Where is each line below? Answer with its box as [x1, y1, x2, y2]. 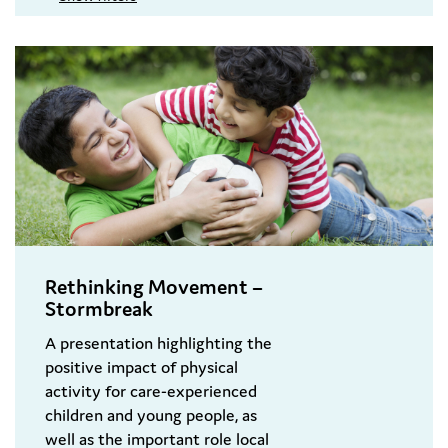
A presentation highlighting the [45, 332, 272, 355]
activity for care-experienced [45, 380, 257, 403]
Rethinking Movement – [45, 274, 263, 301]
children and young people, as [45, 404, 257, 427]
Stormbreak [45, 296, 153, 323]
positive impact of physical [45, 356, 238, 379]
